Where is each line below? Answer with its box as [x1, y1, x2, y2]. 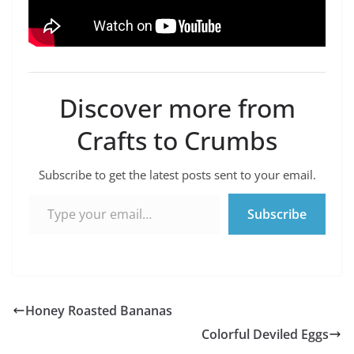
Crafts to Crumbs [77, 122, 277, 157]
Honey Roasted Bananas [25, 301, 172, 319]
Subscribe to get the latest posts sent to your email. [38, 166, 316, 183]
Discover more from [58, 90, 296, 125]
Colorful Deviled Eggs [201, 325, 329, 343]
